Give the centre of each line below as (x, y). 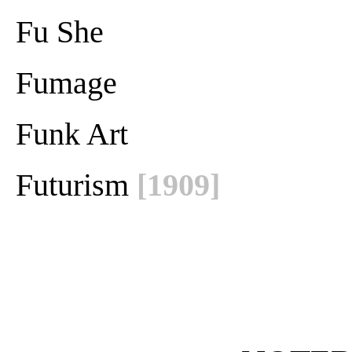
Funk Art (72, 134)
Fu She (60, 31)
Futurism (76, 185)
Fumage (66, 82)
